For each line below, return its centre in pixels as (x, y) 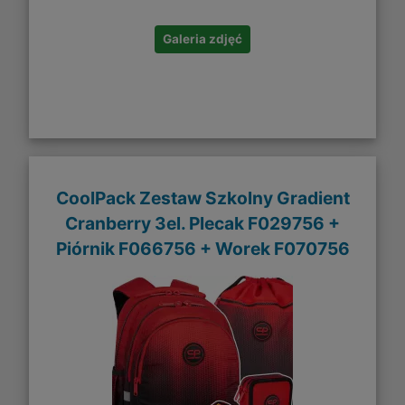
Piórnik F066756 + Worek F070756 (202, 248)
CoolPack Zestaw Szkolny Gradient (202, 198)
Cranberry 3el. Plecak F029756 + (202, 223)
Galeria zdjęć (202, 39)
